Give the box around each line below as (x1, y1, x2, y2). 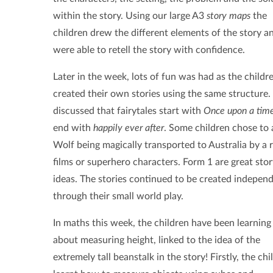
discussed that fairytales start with (53, 106, 204, 116)
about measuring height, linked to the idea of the (53, 235, 260, 246)
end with (53, 123, 93, 133)
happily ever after (93, 123, 164, 133)
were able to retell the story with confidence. (53, 45, 245, 55)
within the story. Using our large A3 (53, 11, 207, 21)
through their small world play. (53, 191, 183, 202)
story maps (207, 11, 250, 21)
